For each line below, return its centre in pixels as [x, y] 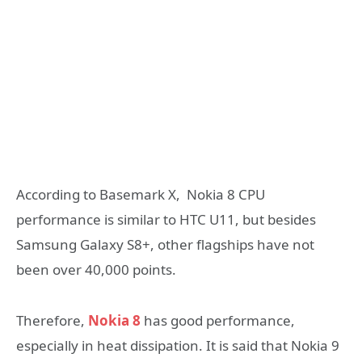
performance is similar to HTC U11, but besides [166, 220]
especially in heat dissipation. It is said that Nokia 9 [178, 345]
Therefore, [52, 320]
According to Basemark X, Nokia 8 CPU [141, 195]
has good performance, [218, 320]
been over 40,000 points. [96, 270]
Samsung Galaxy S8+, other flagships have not [165, 245]
